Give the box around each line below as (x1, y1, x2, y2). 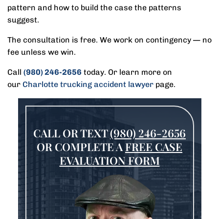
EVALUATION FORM (59, 153, 160, 168)
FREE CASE (125, 139, 182, 154)
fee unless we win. (7, 47, 76, 57)
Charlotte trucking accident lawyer (22, 80, 153, 89)
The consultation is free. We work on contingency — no (7, 35, 212, 44)
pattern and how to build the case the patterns (7, 3, 181, 12)
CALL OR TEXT (33, 126, 110, 140)
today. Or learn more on (82, 67, 172, 77)
